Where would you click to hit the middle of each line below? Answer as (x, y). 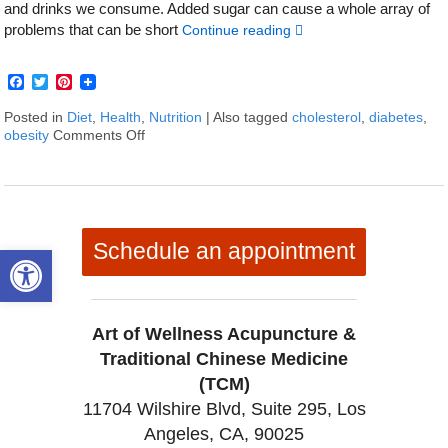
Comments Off (99, 135)
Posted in (36, 117)
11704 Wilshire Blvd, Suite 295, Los (224, 409)
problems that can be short (93, 30)
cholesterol (327, 117)
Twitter (72, 81)
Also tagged (253, 117)
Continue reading (239, 31)
